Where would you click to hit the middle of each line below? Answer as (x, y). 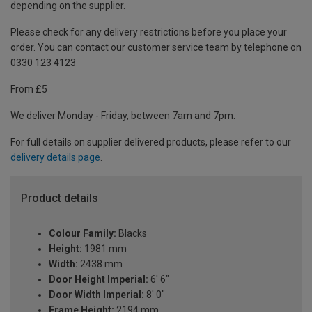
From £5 (29, 89)
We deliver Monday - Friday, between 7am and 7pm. (123, 116)
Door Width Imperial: (96, 295)
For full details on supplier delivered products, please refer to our (151, 142)
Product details (60, 198)
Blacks (132, 234)
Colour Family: (83, 234)
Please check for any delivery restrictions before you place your (149, 32)
